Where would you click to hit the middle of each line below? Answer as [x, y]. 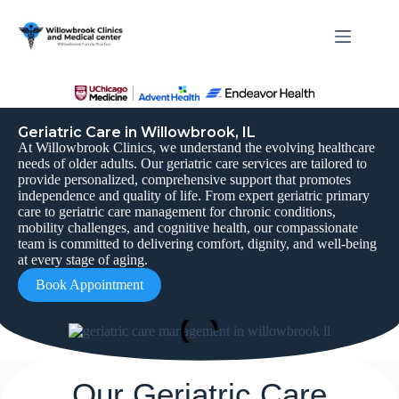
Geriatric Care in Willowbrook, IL [137, 132]
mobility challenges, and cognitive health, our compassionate [188, 228]
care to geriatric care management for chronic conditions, [177, 212]
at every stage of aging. [83, 260]
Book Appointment [90, 285]
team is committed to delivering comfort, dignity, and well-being [197, 244]
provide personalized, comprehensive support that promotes [184, 179]
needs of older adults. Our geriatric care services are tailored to [192, 163]
